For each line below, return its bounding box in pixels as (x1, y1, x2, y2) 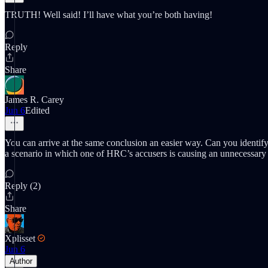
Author (10, 257, 32, 266)
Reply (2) (5, 181, 41, 191)
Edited (25, 105, 50, 115)
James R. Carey (5, 95, 64, 105)
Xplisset (5, 233, 35, 243)
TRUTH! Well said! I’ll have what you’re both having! (5, 10, 212, 20)
